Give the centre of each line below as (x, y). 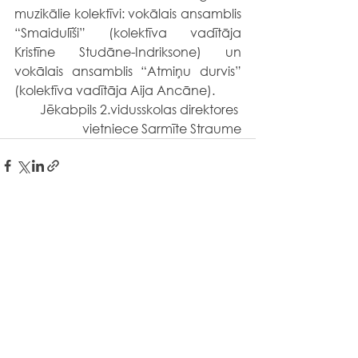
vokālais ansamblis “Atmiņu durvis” (128, 71)
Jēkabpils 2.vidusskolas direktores (141, 109)
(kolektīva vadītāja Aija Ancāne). (115, 90)
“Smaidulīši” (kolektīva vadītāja (128, 32)
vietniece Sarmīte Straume (162, 128)
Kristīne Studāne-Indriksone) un (128, 52)
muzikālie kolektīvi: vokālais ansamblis (128, 13)
